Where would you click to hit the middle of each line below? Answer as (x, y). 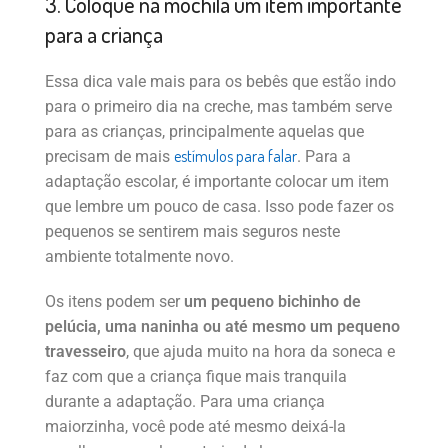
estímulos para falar (235, 156)
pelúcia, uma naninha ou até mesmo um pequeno (222, 327)
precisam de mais (109, 157)
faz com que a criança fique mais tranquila (196, 377)
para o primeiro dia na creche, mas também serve (218, 107)
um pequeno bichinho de (270, 302)
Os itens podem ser (112, 302)
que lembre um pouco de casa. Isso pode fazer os (219, 207)
